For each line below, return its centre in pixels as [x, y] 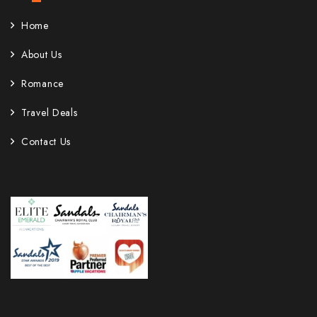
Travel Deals [50, 112]
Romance [42, 83]
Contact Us [46, 141]
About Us [42, 54]
